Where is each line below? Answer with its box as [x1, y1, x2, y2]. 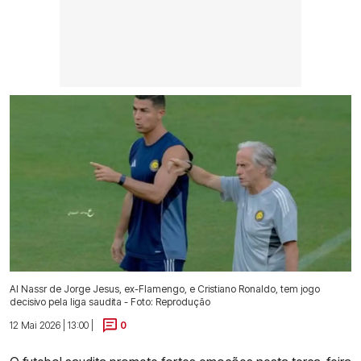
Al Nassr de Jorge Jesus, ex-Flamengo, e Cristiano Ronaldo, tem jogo [10, 282, 320, 295]
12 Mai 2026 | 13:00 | [10, 318, 93, 331]
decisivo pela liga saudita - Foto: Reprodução [10, 295, 210, 308]
